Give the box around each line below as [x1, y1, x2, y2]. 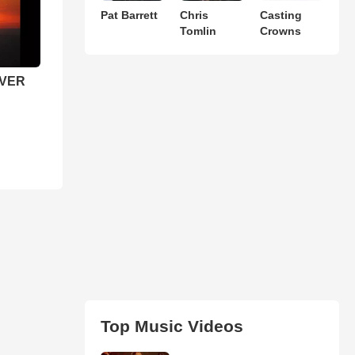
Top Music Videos [100, 316, 243, 335]
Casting [259, 8, 302, 21]
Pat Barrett [100, 8, 158, 21]
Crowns [259, 24, 301, 37]
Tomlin [180, 24, 217, 37]
